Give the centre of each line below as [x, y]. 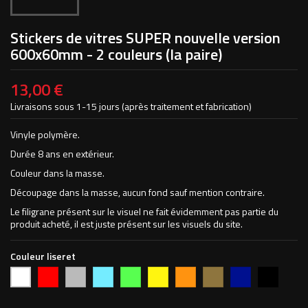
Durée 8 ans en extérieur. [62, 154]
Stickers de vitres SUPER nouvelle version [145, 38]
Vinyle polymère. [45, 134]
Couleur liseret [43, 256]
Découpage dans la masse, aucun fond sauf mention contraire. [137, 192]
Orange [191, 273]
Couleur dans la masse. [57, 173]
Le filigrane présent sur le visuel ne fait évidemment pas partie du [144, 211]
